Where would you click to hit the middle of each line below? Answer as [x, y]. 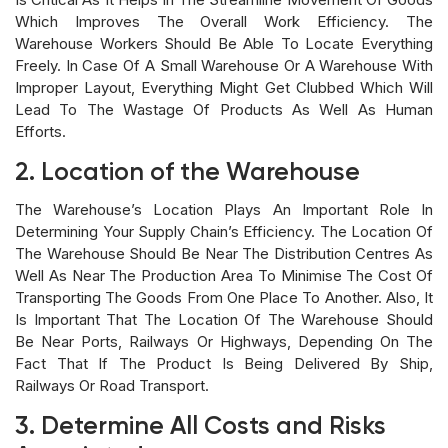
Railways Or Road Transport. [112, 385]
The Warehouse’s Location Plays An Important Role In [224, 209]
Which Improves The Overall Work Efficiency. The [224, 21]
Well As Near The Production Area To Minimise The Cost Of [224, 275]
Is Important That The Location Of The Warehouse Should [224, 319]
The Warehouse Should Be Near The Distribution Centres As [224, 253]
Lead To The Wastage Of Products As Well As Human [224, 109]
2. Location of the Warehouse [187, 173]
